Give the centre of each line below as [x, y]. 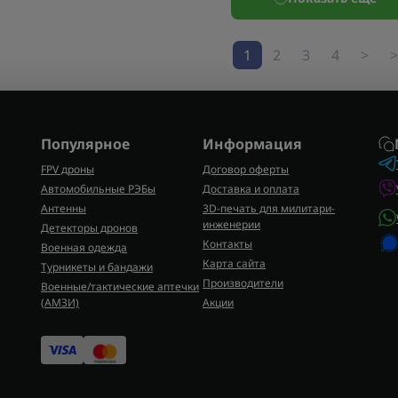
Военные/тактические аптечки [120, 287]
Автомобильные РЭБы [98, 189]
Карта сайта [235, 263]
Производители [243, 283]
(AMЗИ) [60, 302]
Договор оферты [246, 169]
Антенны [64, 208]
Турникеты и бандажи [97, 267]
